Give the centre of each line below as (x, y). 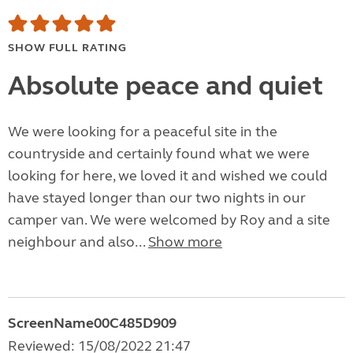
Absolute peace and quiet (165, 86)
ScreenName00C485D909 (92, 323)
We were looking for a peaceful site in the (143, 132)
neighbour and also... (78, 242)
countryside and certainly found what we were (159, 154)
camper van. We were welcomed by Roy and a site (169, 220)
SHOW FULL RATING (67, 48)
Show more (185, 242)
